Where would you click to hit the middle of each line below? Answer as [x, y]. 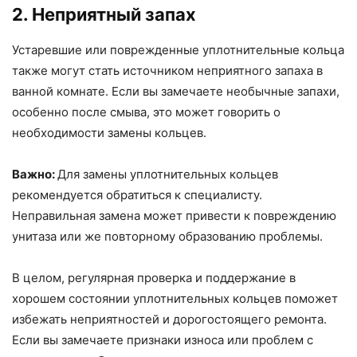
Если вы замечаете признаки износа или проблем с [163, 340]
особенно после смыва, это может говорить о [146, 112]
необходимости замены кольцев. [109, 133]
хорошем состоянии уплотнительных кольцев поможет [175, 299]
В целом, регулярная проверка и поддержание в [154, 278]
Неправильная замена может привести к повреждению [174, 216]
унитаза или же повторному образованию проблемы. [167, 237]
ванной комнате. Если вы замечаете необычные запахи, [176, 92]
